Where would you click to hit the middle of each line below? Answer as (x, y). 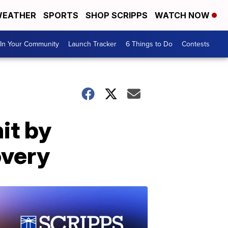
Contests (196, 44)
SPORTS (61, 15)
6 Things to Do (149, 44)
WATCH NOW (183, 15)
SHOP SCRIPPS (117, 15)
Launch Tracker (92, 44)
